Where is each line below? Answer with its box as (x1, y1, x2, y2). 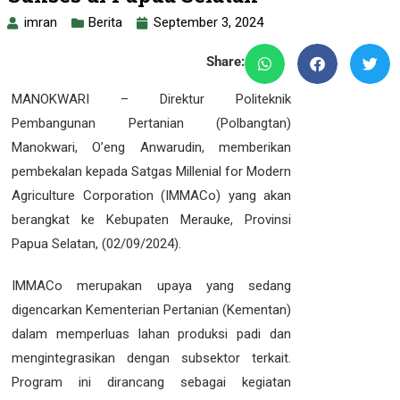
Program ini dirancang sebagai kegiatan (12, 374, 291, 390)
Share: (206, 54, 245, 70)
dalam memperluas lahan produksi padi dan (12, 326, 291, 342)
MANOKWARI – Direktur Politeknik (12, 91, 291, 107)
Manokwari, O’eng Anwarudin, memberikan (12, 139, 291, 155)
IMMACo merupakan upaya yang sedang (12, 278, 291, 294)
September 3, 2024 (154, 14, 263, 30)
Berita (88, 14, 122, 30)
